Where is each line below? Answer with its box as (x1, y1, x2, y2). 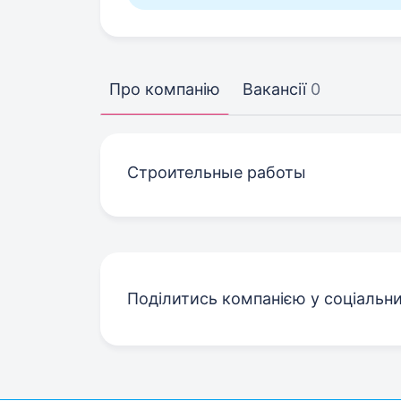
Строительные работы (127, 163, 306, 182)
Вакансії (243, 80, 306, 98)
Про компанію (109, 80, 220, 98)
